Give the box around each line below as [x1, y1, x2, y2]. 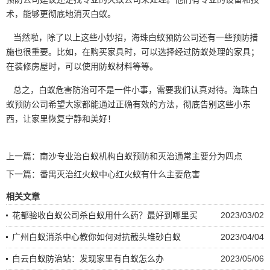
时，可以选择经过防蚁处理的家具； [124, 46, 259, 57]
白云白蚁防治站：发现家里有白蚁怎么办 [12, 253, 164, 263]
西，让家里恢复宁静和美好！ [6, 113, 116, 124]
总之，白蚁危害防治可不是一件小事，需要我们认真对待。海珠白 [6, 84, 258, 95]
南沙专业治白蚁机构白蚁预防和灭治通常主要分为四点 [40, 151, 242, 161]
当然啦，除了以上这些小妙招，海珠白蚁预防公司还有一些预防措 [6, 32, 258, 42]
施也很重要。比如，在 [6, 46, 90, 57]
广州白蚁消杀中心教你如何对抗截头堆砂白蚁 [12, 231, 181, 242]
